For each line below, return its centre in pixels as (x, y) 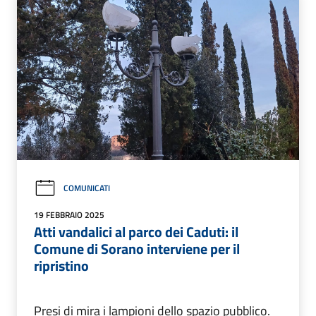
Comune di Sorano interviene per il (137, 248)
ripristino (61, 265)
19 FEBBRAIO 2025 (69, 214)
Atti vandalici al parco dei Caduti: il (136, 231)
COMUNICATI (87, 188)
